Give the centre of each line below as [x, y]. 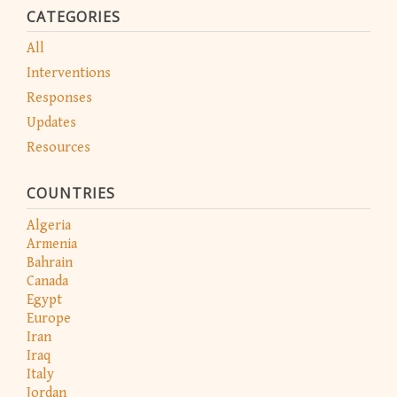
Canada [47, 281]
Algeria [49, 225]
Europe [49, 318]
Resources [58, 148]
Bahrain [50, 262]
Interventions [69, 74]
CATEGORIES [74, 17]
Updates [51, 123]
